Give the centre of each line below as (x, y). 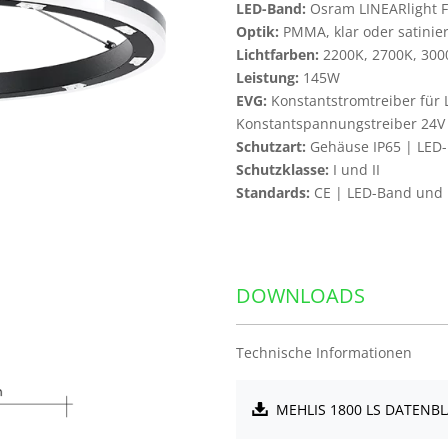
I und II (354, 169)
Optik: (257, 31)
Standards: (273, 192)
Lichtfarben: (277, 54)
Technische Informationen (324, 352)
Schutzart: (271, 146)
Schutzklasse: (282, 169)
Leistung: (267, 77)
